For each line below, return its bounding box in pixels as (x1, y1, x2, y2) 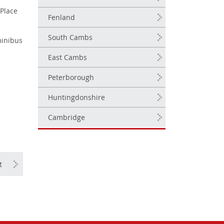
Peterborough (48, 72, 94, 84)
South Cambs (48, 32, 92, 44)
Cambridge (48, 112, 85, 124)
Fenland (48, 12, 75, 24)
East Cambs (48, 52, 87, 64)
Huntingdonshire (48, 92, 105, 104)
